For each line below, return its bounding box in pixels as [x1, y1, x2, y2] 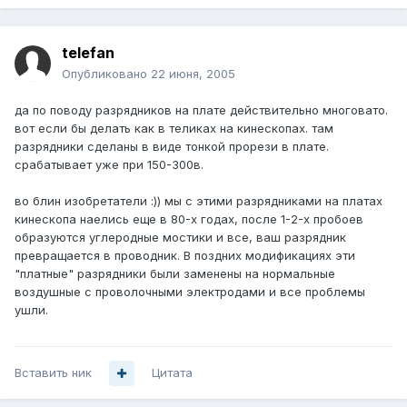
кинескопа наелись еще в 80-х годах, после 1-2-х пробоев [15, 212, 363, 227]
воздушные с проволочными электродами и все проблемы [15, 284, 365, 300]
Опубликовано [62, 66, 151, 82]
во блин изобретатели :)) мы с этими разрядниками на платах [15, 194, 382, 209]
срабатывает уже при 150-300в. [15, 157, 203, 173]
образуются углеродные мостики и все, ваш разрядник [15, 230, 346, 245]
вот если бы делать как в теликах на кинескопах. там [15, 121, 333, 136]
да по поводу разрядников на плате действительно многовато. [15, 103, 388, 118]
